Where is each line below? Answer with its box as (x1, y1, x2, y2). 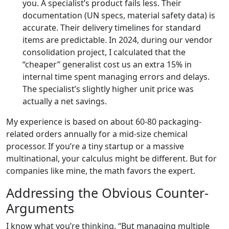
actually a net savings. (22, 96, 107, 107)
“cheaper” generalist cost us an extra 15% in (22, 59, 192, 70)
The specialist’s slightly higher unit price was (22, 83, 194, 95)
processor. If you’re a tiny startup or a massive (6, 141, 184, 152)
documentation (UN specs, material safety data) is (22, 10, 215, 21)
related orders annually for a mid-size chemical (6, 128, 188, 140)
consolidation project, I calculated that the (22, 47, 186, 58)
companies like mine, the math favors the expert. (6, 165, 195, 176)
